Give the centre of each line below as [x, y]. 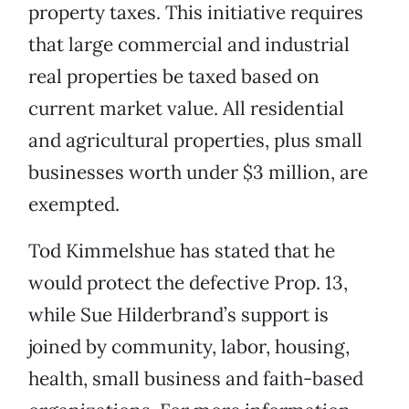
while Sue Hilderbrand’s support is [178, 315]
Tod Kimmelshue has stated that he [182, 251]
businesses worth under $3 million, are [198, 173]
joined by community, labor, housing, [189, 347]
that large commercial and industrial [189, 45]
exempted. [74, 204]
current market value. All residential [186, 109]
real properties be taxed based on [174, 77]
